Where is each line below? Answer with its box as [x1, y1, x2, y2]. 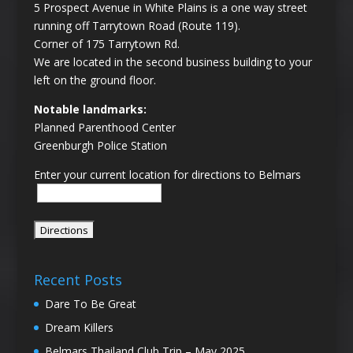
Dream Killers [44, 320, 113, 336]
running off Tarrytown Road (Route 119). [33, 18, 240, 34]
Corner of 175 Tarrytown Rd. [33, 36, 180, 52]
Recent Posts [33, 270, 122, 290]
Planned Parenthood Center [33, 120, 176, 136]
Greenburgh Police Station [33, 138, 167, 154]
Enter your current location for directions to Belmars [33, 167, 301, 183]
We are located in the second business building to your [33, 54, 312, 70]
